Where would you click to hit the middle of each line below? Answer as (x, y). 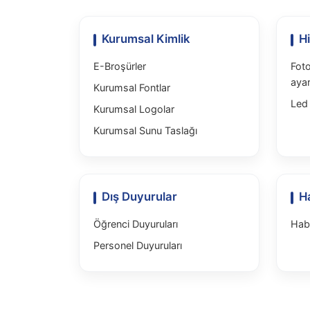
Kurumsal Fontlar (132, 88)
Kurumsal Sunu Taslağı (145, 130)
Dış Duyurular (139, 197)
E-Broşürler (120, 66)
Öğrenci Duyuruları (136, 224)
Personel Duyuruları (138, 245)
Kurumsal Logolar (134, 109)
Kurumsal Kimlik (146, 39)
